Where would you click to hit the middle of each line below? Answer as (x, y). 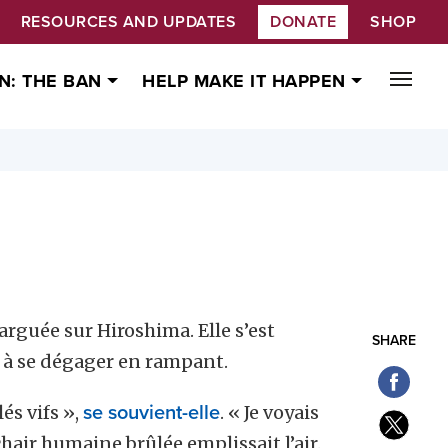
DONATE (303, 22)
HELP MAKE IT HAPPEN (247, 81)
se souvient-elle (151, 412)
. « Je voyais (269, 412)
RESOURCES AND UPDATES (128, 22)
